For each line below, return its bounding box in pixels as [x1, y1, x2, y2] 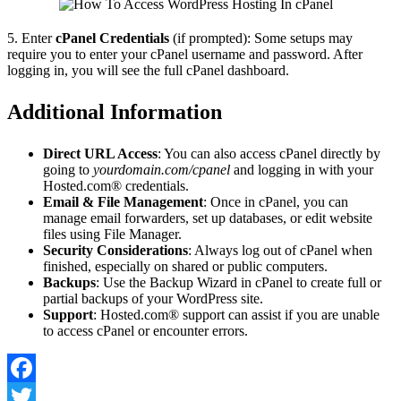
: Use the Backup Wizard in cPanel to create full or [96, 275, 381, 291]
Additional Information [7, 100, 222, 124]
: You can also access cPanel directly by [158, 146, 380, 162]
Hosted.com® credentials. [43, 178, 189, 194]
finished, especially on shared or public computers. [43, 259, 328, 275]
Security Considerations [43, 243, 188, 259]
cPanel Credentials [55, 30, 169, 47]
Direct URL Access [43, 146, 158, 162]
